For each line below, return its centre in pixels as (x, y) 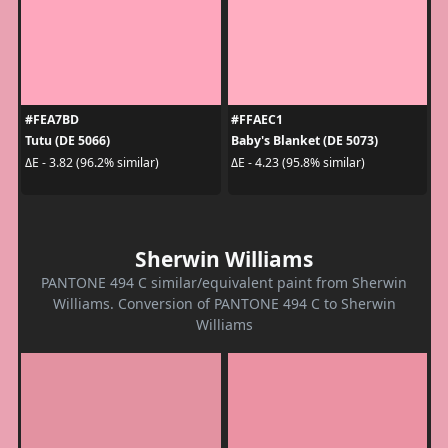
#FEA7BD (51, 120)
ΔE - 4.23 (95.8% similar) (298, 162)
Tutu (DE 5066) (67, 141)
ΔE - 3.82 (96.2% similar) (91, 162)
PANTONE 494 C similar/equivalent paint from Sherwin (224, 283)
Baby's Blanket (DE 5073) (304, 141)
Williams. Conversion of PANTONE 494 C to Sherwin (224, 304)
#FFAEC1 (257, 120)
